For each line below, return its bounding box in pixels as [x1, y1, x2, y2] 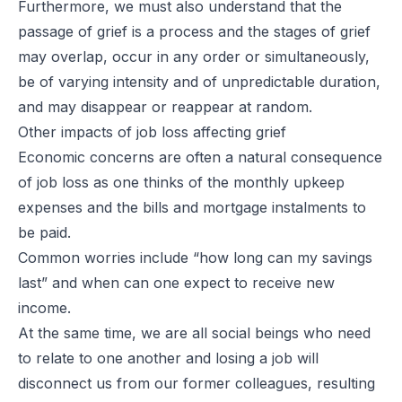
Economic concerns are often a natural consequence [18, 147, 382, 166]
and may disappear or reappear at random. [18, 97, 312, 116]
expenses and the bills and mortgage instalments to [18, 197, 366, 216]
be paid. [18, 223, 71, 241]
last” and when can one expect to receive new [18, 273, 335, 292]
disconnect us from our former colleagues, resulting [18, 373, 375, 392]
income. [18, 298, 71, 317]
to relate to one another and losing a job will [18, 348, 319, 367]
